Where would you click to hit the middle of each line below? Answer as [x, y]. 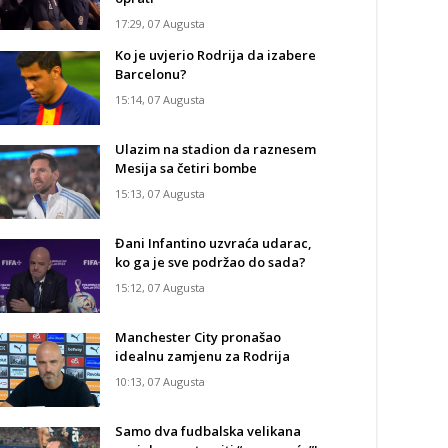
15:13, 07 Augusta [160, 193]
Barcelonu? [151, 74]
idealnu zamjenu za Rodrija [202, 356]
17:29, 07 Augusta [160, 23]
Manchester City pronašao [198, 337]
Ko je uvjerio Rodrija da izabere [215, 55]
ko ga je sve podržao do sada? [210, 262]
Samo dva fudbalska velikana [208, 431]
